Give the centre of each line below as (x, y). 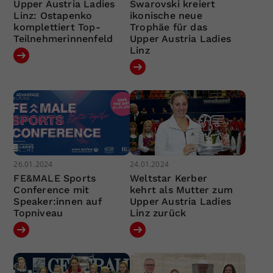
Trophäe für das (168, 27)
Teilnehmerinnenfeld (63, 38)
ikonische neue (166, 15)
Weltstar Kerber (168, 179)
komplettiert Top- (57, 27)
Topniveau (38, 213)
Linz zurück (158, 213)
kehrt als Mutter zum (181, 190)
